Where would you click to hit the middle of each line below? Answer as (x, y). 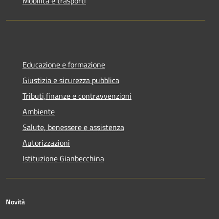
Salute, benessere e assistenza (73, 127)
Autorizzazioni (46, 142)
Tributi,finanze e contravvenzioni (77, 96)
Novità (15, 201)
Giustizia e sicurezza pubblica (71, 80)
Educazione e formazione (64, 64)
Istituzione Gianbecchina (63, 158)
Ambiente (39, 111)
